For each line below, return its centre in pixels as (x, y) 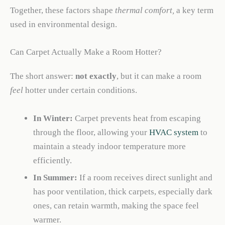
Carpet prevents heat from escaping (137, 118)
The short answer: (43, 76)
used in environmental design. (64, 25)
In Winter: (53, 118)
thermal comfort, (145, 11)
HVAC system (174, 132)
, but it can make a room (159, 76)
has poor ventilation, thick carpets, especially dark (123, 192)
